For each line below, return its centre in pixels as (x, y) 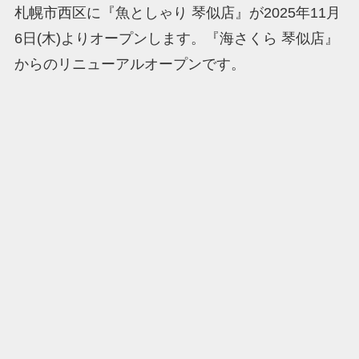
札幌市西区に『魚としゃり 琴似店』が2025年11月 (177, 13)
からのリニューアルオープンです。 (129, 65)
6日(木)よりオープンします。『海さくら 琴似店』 (176, 39)
